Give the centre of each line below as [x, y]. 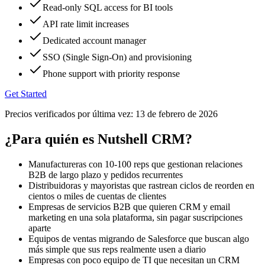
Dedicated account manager [94, 40]
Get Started [26, 93]
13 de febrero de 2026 [177, 114]
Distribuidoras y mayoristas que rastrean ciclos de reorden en [141, 185]
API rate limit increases [86, 24]
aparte [40, 228]
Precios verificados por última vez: [69, 114]
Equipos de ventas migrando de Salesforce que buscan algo [139, 238]
